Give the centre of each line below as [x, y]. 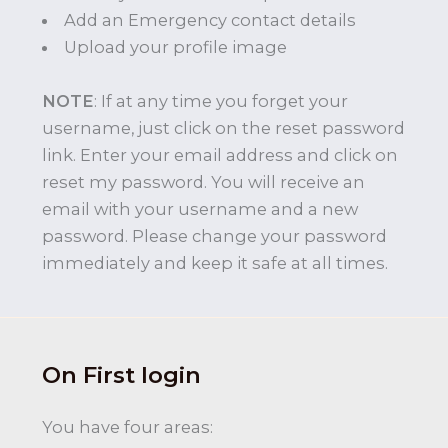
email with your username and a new [200, 208]
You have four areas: [127, 427]
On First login [121, 374]
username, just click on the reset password [223, 127]
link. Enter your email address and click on [220, 154]
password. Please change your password [214, 235]
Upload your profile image [176, 46]
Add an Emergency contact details [210, 19]
